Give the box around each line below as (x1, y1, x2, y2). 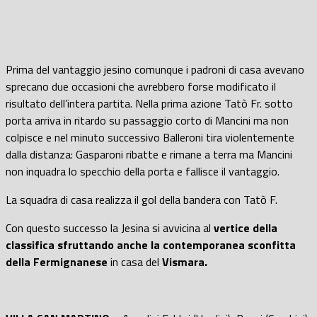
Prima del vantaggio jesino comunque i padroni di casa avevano (6, 60, 304, 78)
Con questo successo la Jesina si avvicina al (6, 219, 214, 236)
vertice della (214, 219, 277, 236)
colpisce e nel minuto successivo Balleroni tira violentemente (6, 128, 294, 146)
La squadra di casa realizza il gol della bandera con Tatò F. (6, 190, 277, 208)
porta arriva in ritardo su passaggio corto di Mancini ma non (6, 111, 289, 129)
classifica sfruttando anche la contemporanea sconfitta (6, 236, 296, 253)
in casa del (108, 253, 162, 270)
